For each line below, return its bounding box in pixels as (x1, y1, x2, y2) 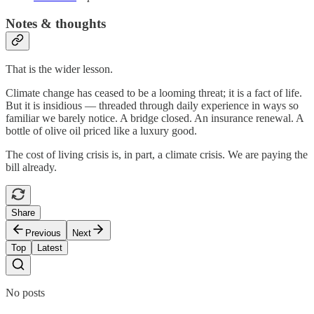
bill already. (6, 161, 57, 174)
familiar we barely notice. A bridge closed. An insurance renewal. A (6, 112, 303, 125)
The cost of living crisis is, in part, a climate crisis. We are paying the (6, 149, 308, 161)
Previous (25, 228, 61, 239)
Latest (37, 243, 62, 254)
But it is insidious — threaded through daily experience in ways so (6, 100, 299, 112)
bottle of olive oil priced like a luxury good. (6, 125, 197, 137)
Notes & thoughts (6, 15, 106, 31)
